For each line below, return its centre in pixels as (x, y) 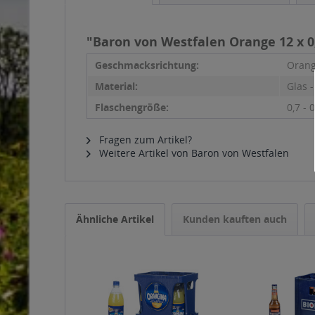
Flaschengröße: (132, 107)
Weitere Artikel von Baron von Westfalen (193, 153)
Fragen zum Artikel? (144, 140)
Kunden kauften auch (235, 219)
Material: (116, 86)
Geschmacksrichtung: (147, 65)
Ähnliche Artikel (115, 219)
